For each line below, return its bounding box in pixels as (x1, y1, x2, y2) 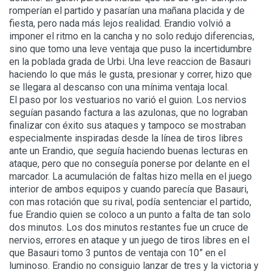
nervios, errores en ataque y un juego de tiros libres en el (9, 234, 250, 246)
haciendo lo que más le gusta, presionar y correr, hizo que (9, 69, 252, 81)
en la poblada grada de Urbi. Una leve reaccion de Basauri (9, 56, 251, 68)
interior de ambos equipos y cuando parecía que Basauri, (9, 183, 248, 195)
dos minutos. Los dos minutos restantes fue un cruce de (9, 222, 248, 234)
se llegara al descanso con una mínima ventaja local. (9, 81, 229, 93)
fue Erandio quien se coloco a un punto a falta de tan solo (9, 209, 251, 221)
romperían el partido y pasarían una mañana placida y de (9, 5, 245, 17)
